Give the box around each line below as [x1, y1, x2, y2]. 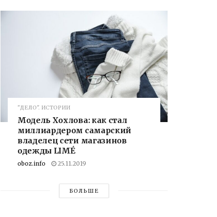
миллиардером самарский [17, 125, 131, 135]
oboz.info [17, 159, 46, 167]
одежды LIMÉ [17, 145, 76, 155]
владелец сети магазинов [17, 135, 127, 145]
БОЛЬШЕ [69, 187, 99, 194]
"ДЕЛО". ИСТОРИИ [17, 104, 70, 111]
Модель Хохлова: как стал [17, 115, 127, 125]
